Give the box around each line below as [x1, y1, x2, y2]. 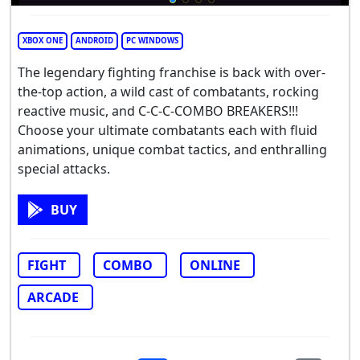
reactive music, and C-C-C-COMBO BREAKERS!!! [18, 102, 298, 121]
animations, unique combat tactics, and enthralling [18, 141, 327, 159]
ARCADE [27, 288, 79, 307]
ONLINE [190, 256, 240, 275]
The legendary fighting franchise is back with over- [18, 63, 325, 82]
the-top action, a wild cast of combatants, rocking [18, 83, 319, 101]
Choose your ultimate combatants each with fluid [18, 121, 317, 140]
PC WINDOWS [126, 35, 178, 47]
